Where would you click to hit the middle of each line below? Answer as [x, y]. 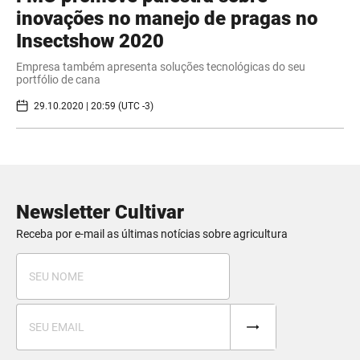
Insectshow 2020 [90, 41]
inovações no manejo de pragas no [167, 19]
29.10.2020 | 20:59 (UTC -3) [94, 106]
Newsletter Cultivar [100, 213]
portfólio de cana [58, 80]
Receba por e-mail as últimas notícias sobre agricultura [152, 234]
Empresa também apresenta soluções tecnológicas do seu [161, 67]
